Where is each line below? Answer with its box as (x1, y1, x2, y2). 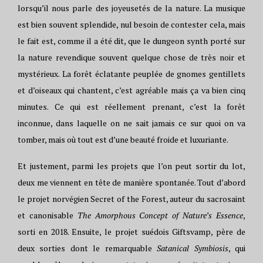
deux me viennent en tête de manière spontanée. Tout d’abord (18, 177, 245, 188)
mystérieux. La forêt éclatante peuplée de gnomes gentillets (18, 68, 245, 79)
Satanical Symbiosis (157, 242, 228, 254)
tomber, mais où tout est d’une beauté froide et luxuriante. (18, 134, 228, 145)
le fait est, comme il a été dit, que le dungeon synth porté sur (18, 35, 245, 46)
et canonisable (18, 210, 77, 221)
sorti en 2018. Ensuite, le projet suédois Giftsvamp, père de (18, 226, 245, 237)
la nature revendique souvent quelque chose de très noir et (18, 52, 245, 63)
